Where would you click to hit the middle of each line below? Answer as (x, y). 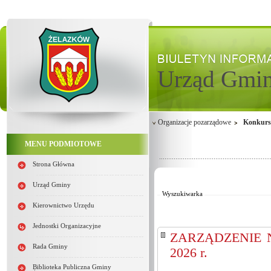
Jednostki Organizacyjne (67, 226)
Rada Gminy (50, 247)
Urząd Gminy (52, 185)
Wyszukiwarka (182, 194)
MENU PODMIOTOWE (63, 144)
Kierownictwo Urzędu (64, 205)
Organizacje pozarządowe (194, 122)
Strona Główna (54, 164)
